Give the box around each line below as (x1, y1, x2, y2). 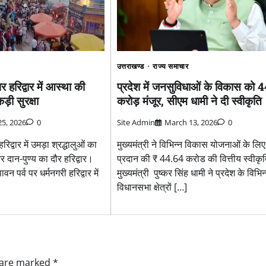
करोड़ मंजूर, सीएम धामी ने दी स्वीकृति (116, 93, 262, 108)
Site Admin (116, 117, 155, 128)
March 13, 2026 (164, 117, 217, 128)
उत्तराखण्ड (116, 61, 144, 71)
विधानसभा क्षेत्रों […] (116, 180, 187, 194)
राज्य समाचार (153, 61, 189, 71)
